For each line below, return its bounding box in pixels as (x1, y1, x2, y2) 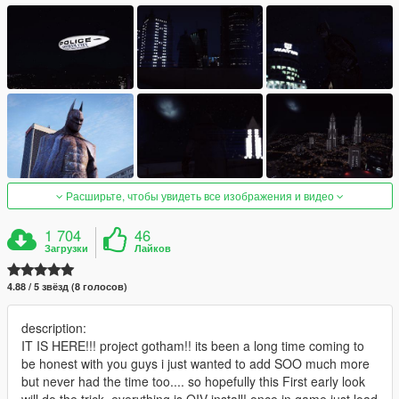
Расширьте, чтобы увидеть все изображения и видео (63, 187, 337, 203)
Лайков (134, 240, 172, 255)
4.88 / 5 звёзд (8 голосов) (7, 279, 127, 293)
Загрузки (45, 240, 89, 255)
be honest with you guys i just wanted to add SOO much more (21, 354, 370, 372)
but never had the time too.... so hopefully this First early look (21, 371, 365, 390)
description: (21, 318, 86, 337)
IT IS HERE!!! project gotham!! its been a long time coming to (21, 336, 364, 354)
